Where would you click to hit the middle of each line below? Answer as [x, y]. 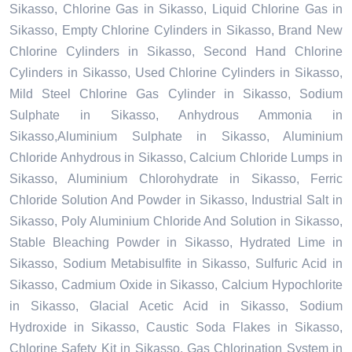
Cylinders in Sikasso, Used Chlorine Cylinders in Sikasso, [176, 73]
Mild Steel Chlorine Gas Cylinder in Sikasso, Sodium [176, 94]
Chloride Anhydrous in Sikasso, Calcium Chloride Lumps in [176, 158]
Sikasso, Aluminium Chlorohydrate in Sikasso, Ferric [176, 179]
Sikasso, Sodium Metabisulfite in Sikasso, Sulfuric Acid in [176, 264]
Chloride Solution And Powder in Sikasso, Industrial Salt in [176, 200]
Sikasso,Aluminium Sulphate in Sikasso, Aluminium [176, 137]
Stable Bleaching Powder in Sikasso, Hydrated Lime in [176, 243]
